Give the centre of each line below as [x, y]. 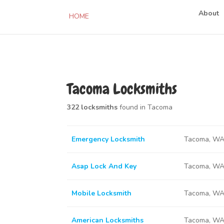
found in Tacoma [145, 107]
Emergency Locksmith [108, 139]
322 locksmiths [92, 107]
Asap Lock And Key [104, 166]
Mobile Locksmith [101, 193]
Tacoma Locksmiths [122, 89]
